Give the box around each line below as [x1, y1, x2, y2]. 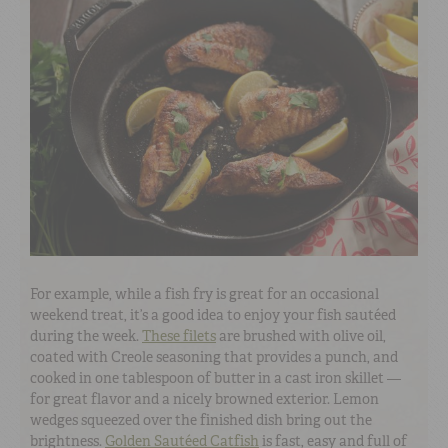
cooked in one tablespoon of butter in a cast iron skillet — [30, 369, 401, 388]
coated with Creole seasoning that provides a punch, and [30, 348, 398, 367]
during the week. [30, 327, 142, 346]
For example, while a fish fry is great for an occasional [30, 285, 379, 304]
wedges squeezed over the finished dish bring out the [30, 411, 372, 430]
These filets [142, 327, 216, 346]
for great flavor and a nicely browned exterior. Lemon [30, 390, 379, 409]
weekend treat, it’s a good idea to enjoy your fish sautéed [30, 306, 396, 325]
